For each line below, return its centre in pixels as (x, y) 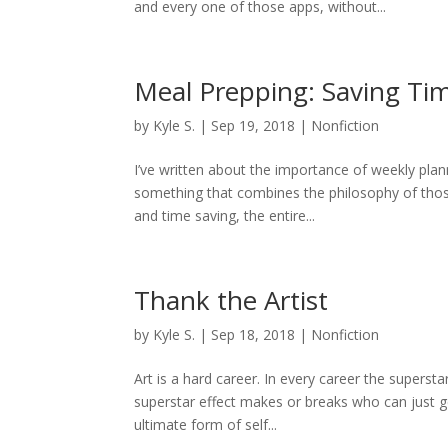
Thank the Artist (231, 300)
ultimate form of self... (206, 424)
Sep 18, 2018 (253, 334)
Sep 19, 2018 (253, 125)
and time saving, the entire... (225, 215)
